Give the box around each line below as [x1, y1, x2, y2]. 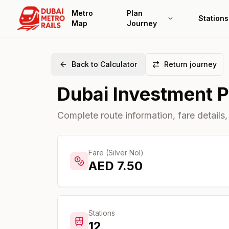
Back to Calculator [72, 60, 137, 68]
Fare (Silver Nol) [88, 148, 144, 157]
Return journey [164, 60, 217, 68]
